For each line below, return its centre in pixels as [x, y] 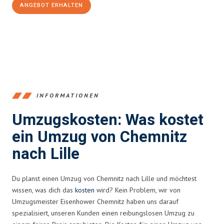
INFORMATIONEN [68, 95]
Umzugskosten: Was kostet [108, 120]
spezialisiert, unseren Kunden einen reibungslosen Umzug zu [103, 213]
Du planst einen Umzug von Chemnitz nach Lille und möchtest [104, 178]
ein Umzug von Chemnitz [99, 137]
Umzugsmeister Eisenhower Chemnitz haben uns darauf [95, 201]
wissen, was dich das [43, 190]
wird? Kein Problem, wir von [137, 190]
